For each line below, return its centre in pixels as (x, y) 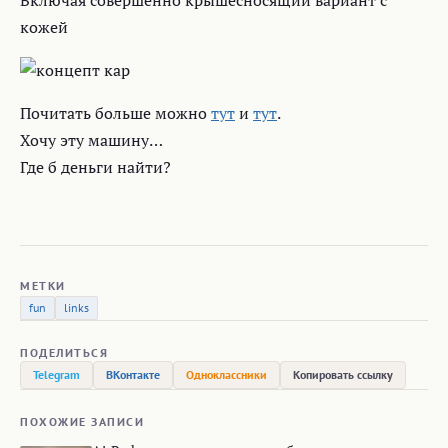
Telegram (56, 374)
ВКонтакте (133, 374)
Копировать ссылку (343, 374)
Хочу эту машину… (91, 140)
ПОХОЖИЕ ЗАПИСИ (82, 421)
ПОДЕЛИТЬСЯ (64, 352)
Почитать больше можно (115, 113)
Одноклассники (226, 374)
